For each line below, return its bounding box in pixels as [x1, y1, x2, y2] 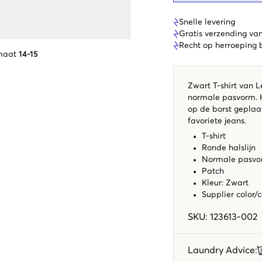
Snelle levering [179, 18, 235, 26]
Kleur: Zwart [202, 178, 249, 187]
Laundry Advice [188, 245, 255, 255]
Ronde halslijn [202, 143, 256, 152]
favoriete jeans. [188, 116, 246, 125]
